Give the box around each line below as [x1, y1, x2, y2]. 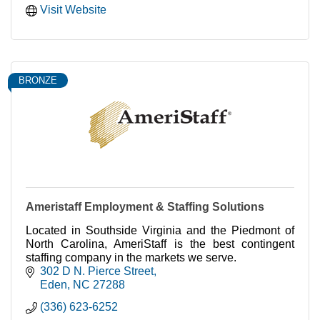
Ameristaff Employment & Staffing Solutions [26, 201, 264, 214]
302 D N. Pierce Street [40, 265, 154, 278]
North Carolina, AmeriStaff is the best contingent [26, 238, 294, 251]
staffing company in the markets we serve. [26, 251, 236, 264]
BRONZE [19, 75, 57, 86]
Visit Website [40, 4, 106, 16]
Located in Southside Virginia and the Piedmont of [26, 224, 294, 237]
